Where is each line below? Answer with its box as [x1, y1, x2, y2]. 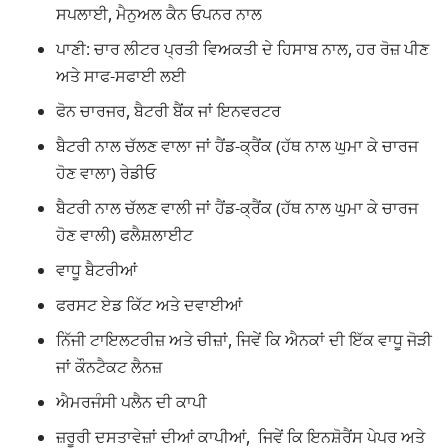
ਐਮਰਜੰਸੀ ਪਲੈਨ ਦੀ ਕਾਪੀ [56, 391, 207, 414]
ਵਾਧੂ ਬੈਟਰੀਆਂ [56, 259, 137, 282]
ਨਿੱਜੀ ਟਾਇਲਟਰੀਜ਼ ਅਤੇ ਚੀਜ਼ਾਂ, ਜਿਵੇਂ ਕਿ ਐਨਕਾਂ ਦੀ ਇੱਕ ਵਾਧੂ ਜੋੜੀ [56, 329, 432, 352]
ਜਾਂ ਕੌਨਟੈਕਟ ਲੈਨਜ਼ [56, 356, 166, 379]
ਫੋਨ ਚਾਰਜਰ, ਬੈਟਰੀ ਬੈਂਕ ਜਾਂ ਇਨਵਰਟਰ [56, 100, 281, 123]
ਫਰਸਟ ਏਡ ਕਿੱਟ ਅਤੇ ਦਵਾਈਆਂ [56, 294, 242, 317]
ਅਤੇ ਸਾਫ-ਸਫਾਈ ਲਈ [56, 65, 186, 88]
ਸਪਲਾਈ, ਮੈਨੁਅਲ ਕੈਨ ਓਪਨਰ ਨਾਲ [56, 3, 262, 26]
